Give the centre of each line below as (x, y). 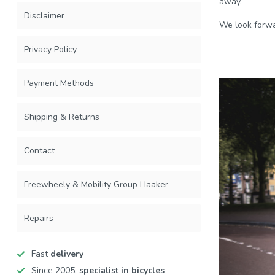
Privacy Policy (50, 49)
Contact (39, 151)
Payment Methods (59, 83)
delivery (67, 254)
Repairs (39, 218)
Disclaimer (44, 16)
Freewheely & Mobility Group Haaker (96, 184)
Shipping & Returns (62, 117)
